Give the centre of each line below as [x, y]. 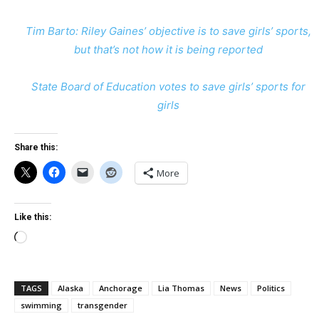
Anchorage [121, 288]
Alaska [70, 288]
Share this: [36, 147]
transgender [103, 305]
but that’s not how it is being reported [168, 49]
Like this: [33, 217]
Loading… [51, 239]
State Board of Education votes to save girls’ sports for [168, 87]
